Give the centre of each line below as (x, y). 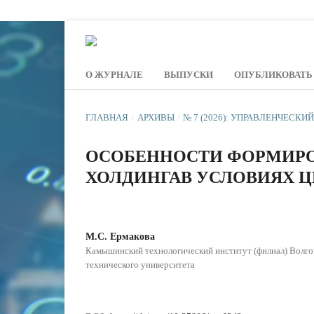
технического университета (140, 264)
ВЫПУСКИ (189, 74)
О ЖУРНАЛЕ (114, 74)
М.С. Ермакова (120, 236)
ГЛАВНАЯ (107, 117)
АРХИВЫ (156, 117)
